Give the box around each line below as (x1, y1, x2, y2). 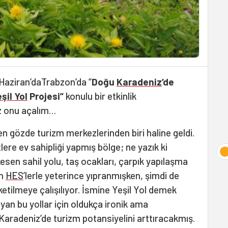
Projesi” (27, 90, 66, 102)
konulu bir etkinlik (66, 90, 136, 102)
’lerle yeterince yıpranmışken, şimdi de (23, 169, 179, 181)
